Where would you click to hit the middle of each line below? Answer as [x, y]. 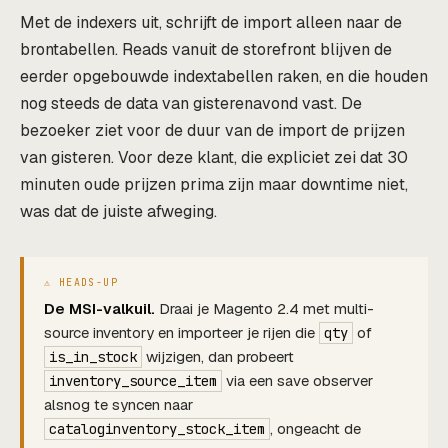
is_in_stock [93, 357]
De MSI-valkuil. [99, 309]
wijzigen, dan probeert [218, 357]
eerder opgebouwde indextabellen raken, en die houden [224, 77]
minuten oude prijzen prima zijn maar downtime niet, [214, 185]
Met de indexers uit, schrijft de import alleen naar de [211, 23]
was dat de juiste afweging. [118, 212]
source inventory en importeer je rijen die [181, 333]
